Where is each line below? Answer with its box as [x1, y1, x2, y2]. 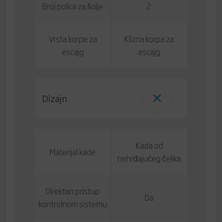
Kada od [135, 139, 163, 152]
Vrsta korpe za [48, 33, 97, 45]
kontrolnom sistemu [38, 198, 107, 210]
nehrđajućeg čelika [117, 152, 181, 165]
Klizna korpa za [124, 33, 174, 45]
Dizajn [42, 92, 67, 105]
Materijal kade [50, 146, 96, 158]
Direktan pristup [46, 185, 100, 197]
